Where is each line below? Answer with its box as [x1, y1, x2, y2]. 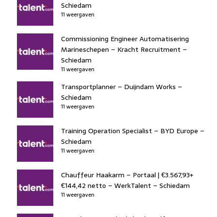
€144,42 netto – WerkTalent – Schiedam [61, 180, 190, 191]
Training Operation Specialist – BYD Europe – [61, 125, 204, 136]
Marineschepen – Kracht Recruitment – [61, 44, 187, 55]
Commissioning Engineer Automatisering [61, 33, 189, 44]
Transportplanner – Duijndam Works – [61, 81, 182, 92]
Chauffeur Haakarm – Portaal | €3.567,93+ [61, 169, 193, 180]
